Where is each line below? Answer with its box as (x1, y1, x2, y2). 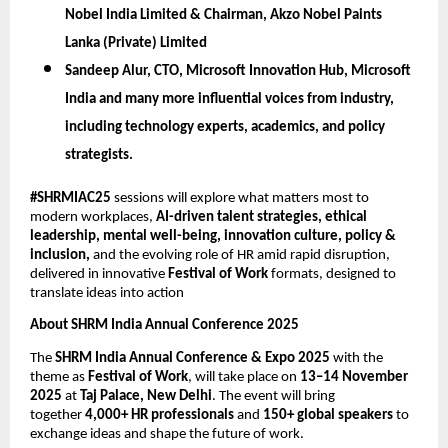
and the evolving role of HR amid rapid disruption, (90, 248, 390, 264)
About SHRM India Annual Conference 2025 (30, 318, 299, 334)
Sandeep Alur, (65, 64, 154, 80)
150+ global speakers (263, 407, 393, 423)
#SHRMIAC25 (30, 191, 111, 207)
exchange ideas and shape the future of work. (30, 426, 304, 442)
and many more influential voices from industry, (99, 92, 394, 108)
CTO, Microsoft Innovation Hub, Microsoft (154, 64, 411, 80)
